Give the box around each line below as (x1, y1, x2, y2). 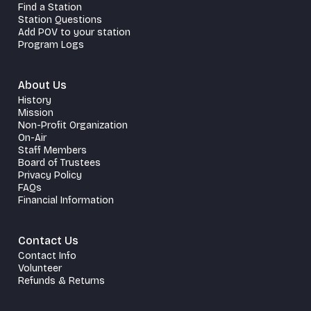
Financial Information (18, 194, 114, 206)
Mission (18, 106, 53, 119)
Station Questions (18, 13, 102, 26)
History (18, 94, 51, 106)
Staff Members (18, 144, 87, 156)
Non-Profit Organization (18, 119, 128, 131)
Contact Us (18, 233, 78, 247)
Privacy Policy (18, 169, 82, 181)
